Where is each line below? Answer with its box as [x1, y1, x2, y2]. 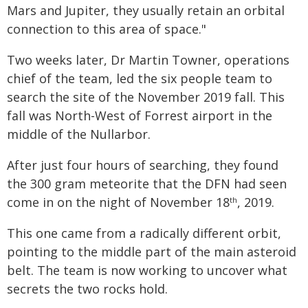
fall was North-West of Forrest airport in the [7, 107, 272, 124]
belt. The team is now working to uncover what [7, 262, 287, 278]
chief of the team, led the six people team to [7, 70, 272, 87]
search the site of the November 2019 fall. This [7, 89, 285, 105]
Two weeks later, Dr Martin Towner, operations [7, 52, 289, 68]
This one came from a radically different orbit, [7, 225, 281, 241]
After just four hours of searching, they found [7, 157, 278, 173]
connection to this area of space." [7, 21, 206, 37]
